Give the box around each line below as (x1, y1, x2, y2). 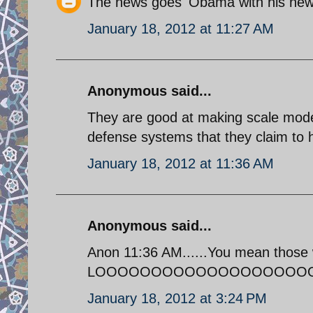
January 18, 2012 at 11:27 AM (87, 20, 274, 36)
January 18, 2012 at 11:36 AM (87, 155, 274, 171)
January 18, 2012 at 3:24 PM (87, 290, 267, 306)
